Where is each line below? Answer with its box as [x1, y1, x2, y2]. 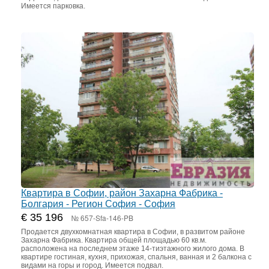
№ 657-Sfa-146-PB [71, 212, 133, 223]
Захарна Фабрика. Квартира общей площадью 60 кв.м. [21, 235, 207, 244]
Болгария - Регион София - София [21, 198, 175, 209]
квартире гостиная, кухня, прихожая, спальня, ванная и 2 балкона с [21, 252, 252, 261]
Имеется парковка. [21, 2, 85, 11]
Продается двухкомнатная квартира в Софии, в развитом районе [21, 227, 245, 236]
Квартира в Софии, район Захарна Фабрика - [21, 187, 223, 198]
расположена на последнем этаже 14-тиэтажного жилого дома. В [21, 244, 244, 253]
